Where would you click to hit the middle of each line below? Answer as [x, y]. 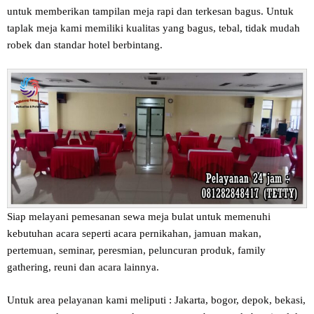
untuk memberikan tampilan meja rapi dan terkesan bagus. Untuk [150, 11]
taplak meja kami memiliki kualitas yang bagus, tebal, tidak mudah [153, 28]
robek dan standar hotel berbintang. [85, 45]
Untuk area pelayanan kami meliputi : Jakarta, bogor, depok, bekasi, [156, 300]
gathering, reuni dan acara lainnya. [83, 267]
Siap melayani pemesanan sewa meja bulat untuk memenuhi [139, 217]
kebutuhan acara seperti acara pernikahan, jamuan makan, [134, 234]
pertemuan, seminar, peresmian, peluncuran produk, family [136, 251]
